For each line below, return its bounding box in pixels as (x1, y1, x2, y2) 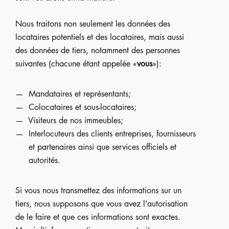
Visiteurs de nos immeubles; (28, 114, 123, 126)
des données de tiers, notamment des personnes (15, 44, 180, 56)
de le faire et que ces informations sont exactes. (15, 211, 180, 222)
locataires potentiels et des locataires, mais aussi (15, 31, 184, 43)
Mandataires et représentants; (29, 87, 131, 99)
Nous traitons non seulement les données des (15, 18, 170, 30)
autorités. (28, 154, 60, 166)
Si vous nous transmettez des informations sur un (15, 184, 181, 196)
